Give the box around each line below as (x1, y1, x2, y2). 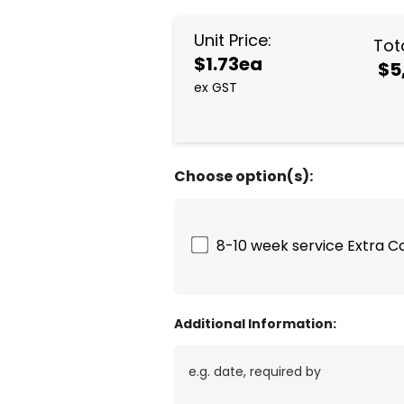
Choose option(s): (174, 165, 314, 187)
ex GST (194, 78, 238, 96)
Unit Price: (194, 28, 272, 51)
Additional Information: (174, 314, 337, 333)
